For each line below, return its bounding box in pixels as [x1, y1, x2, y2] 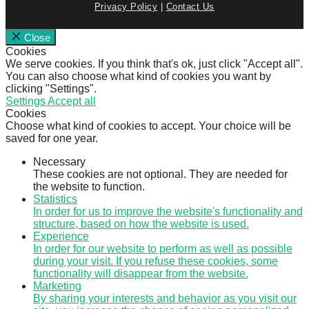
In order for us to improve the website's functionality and [33, 205, 303, 217]
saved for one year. [6, 132, 98, 144]
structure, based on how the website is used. [33, 217, 249, 230]
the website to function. [33, 180, 145, 192]
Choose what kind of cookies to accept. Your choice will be [6, 119, 291, 132]
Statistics [33, 192, 77, 205]
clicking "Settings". [6, 82, 97, 94]
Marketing [33, 279, 81, 292]
